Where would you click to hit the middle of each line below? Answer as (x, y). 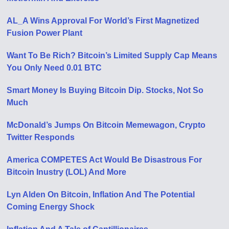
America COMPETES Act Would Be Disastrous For (105, 160)
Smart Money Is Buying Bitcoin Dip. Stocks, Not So (105, 90)
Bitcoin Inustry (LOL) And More (67, 172)
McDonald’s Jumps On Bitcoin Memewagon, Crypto (106, 125)
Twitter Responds (41, 137)
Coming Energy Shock (51, 207)
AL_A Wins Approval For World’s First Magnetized (103, 21)
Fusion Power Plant (45, 33)
